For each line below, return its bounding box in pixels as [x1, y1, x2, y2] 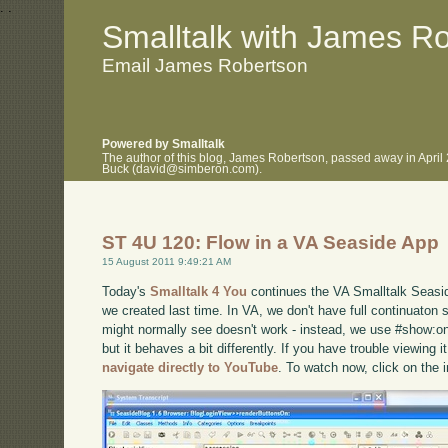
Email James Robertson [102, 54, 309, 76]
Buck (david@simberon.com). [102, 162, 263, 175]
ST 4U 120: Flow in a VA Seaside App [102, 232, 440, 254]
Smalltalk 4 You [150, 283, 248, 299]
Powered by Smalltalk [102, 138, 226, 151]
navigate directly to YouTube [102, 359, 279, 375]
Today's [102, 283, 151, 299]
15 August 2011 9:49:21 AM [102, 256, 232, 268]
